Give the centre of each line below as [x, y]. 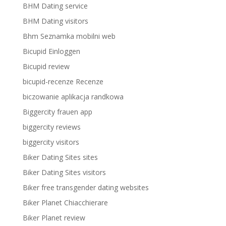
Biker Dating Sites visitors [64, 172]
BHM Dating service [55, 6]
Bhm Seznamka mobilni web [69, 36]
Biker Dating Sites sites [60, 157]
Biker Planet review [54, 218]
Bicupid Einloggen [51, 51]
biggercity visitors [51, 142]
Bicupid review [46, 66]
